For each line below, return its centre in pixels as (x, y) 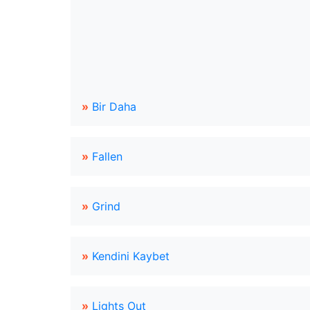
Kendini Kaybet (131, 256)
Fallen (107, 156)
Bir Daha (114, 107)
